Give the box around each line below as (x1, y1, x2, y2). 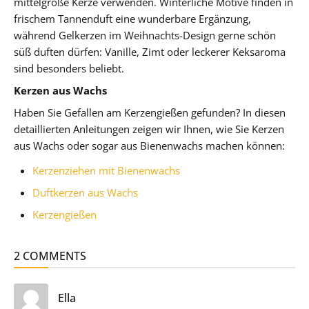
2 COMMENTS (14, 248, 86, 263)
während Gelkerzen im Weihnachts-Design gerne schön (14, 28, 276, 42)
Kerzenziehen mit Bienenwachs (32, 163, 181, 177)
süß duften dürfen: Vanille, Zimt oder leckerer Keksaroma (14, 44, 286, 59)
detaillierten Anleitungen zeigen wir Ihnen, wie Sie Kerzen (14, 121, 284, 136)
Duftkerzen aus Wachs (32, 185, 139, 199)
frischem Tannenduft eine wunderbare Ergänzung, (14, 11, 251, 26)
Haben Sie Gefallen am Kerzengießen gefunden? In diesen (14, 105, 286, 119)
